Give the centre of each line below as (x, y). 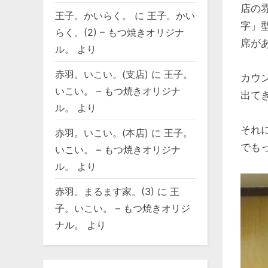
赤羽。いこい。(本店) (102, 133)
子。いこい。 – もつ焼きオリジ (123, 208)
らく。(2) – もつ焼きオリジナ (120, 32)
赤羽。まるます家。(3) (105, 191)
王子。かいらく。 (93, 15)
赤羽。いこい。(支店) (102, 74)
